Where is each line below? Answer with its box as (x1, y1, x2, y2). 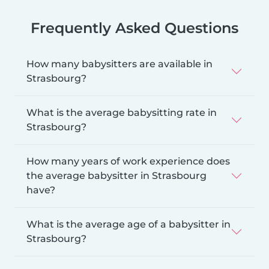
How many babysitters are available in (26, 58, 213, 70)
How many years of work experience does (26, 155, 230, 167)
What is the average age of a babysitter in (26, 218, 231, 230)
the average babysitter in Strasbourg (26, 169, 207, 181)
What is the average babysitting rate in (26, 106, 217, 118)
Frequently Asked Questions (31, 19, 238, 37)
